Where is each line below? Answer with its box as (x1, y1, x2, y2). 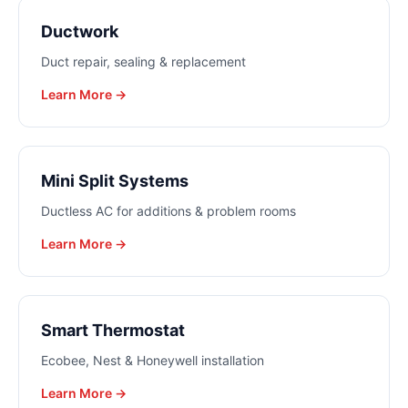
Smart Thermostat (41, 321, 185, 340)
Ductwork (41, 22, 118, 41)
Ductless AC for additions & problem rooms (41, 203, 296, 219)
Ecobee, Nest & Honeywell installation (41, 352, 264, 368)
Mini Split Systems (41, 171, 189, 190)
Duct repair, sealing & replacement (41, 54, 246, 69)
